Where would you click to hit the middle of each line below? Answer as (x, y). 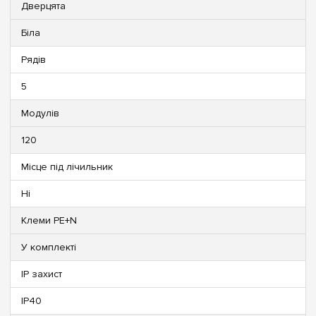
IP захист (42, 274)
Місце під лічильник (67, 166)
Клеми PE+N (49, 220)
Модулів (40, 113)
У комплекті (49, 247)
